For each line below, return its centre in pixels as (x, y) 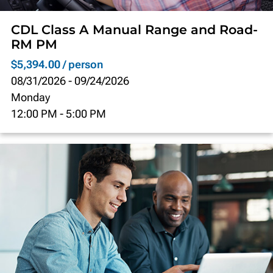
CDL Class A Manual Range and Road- (135, 29)
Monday (31, 97)
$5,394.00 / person (57, 64)
